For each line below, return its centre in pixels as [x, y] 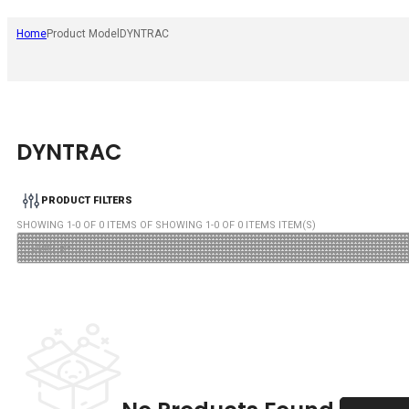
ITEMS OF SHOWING [155, 225]
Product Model [83, 34]
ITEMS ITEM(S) [279, 225]
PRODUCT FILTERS [87, 201]
